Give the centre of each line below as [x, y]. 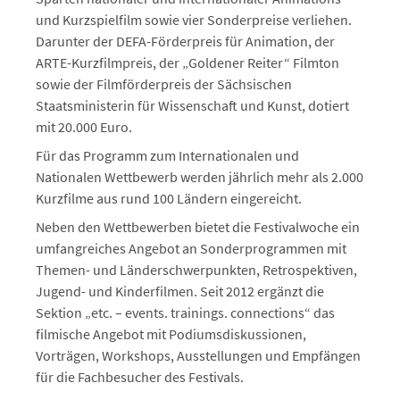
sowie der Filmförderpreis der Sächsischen [164, 84]
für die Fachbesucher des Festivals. [140, 377]
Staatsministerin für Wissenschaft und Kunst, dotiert [192, 106]
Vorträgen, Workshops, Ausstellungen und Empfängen [198, 356]
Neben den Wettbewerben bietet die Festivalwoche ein [198, 227]
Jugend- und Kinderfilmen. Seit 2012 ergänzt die [180, 292]
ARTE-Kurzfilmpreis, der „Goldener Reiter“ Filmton [187, 63]
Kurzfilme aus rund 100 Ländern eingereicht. [169, 199]
